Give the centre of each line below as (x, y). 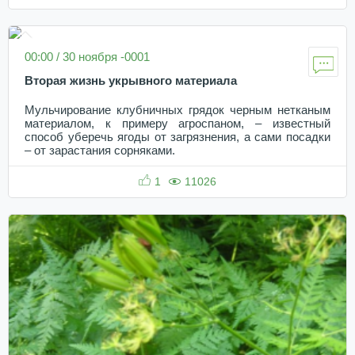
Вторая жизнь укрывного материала (131, 80)
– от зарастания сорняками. (100, 150)
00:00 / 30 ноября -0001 (87, 56)
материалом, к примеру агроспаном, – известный (177, 123)
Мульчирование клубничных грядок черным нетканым (177, 110)
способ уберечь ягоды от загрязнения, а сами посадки (177, 137)
